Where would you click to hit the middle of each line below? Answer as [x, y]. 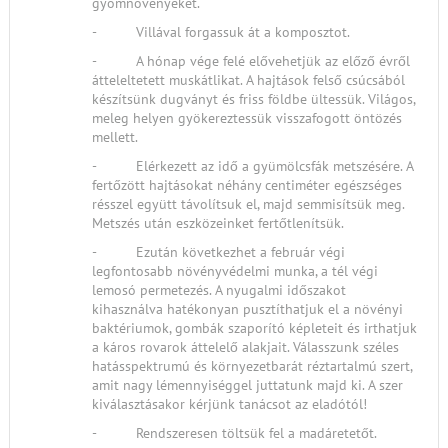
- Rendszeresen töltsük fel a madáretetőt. [234, 433]
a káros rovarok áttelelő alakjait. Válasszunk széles [245, 347]
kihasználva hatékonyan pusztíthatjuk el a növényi [247, 309]
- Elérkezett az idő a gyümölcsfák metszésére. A [252, 166]
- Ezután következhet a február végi [218, 252]
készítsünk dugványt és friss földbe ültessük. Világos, [253, 99]
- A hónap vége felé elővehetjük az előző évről [251, 61]
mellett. [115, 137]
